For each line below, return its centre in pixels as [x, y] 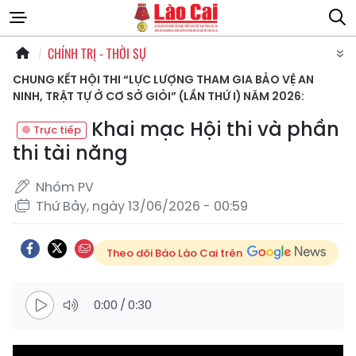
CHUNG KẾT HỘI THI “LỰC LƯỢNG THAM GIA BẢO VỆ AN [163, 79]
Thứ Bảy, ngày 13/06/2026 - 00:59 [142, 206]
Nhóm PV [65, 187]
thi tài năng [70, 153]
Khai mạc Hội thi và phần [213, 129]
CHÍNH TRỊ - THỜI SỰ [97, 53]
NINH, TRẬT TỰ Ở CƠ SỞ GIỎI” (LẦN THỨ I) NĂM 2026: [159, 96]
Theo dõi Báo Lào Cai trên [174, 253]
